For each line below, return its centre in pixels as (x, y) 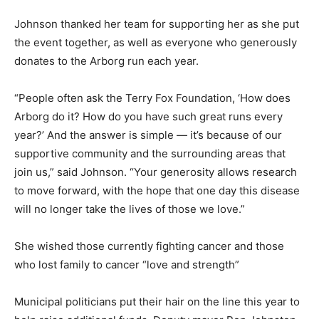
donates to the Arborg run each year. (106, 61)
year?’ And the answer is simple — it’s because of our (148, 135)
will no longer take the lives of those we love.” (130, 209)
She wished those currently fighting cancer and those (149, 246)
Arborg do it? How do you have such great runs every (148, 117)
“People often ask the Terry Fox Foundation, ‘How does (152, 98)
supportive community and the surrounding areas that (150, 154)
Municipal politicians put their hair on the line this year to (157, 302)
